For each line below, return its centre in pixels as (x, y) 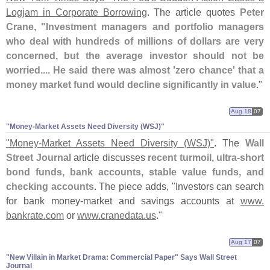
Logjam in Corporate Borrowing (77, 12)
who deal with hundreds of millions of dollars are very (135, 41)
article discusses (109, 158)
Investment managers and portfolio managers (155, 27)
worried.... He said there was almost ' (91, 70)
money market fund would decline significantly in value (131, 85)
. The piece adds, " (134, 187)
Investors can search (220, 187)
